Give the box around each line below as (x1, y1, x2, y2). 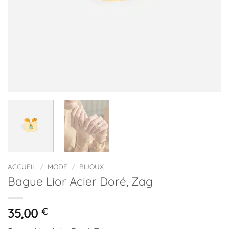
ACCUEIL (8, 162, 36, 171)
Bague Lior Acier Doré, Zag (8, 174, 153, 189)
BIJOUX (79, 162, 104, 171)
